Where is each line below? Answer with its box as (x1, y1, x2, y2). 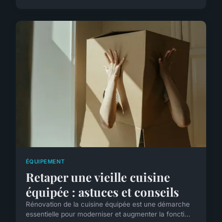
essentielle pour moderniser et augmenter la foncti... (26, 210, 190, 219)
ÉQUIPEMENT (26, 158, 65, 165)
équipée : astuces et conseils (26, 184, 179, 200)
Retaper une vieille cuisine (26, 169, 170, 185)
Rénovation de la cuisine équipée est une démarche (26, 200, 190, 209)
